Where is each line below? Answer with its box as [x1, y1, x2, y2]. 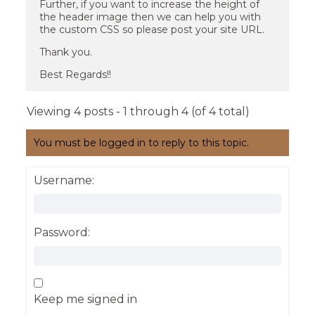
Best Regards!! [39, 68, 112, 81]
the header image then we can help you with [39, 11, 262, 23]
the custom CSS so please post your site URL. [39, 23, 265, 36]
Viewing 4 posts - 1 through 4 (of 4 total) [27, 105, 250, 118]
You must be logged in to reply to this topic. [33, 136, 249, 149]
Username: [34, 174, 95, 187]
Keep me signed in [34, 292, 138, 306]
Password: [34, 226, 91, 239]
